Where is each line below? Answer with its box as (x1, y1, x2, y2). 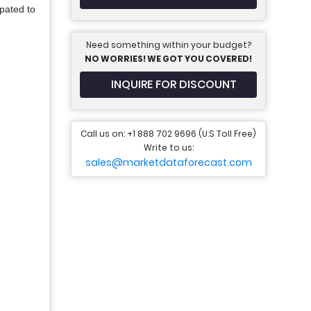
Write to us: (143, 142, 194, 153)
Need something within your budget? (85, 39, 251, 51)
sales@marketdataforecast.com (85, 155, 252, 169)
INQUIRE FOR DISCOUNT (111, 76, 237, 92)
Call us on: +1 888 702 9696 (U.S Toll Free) (81, 128, 256, 140)
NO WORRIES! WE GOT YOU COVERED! (85, 53, 252, 65)
